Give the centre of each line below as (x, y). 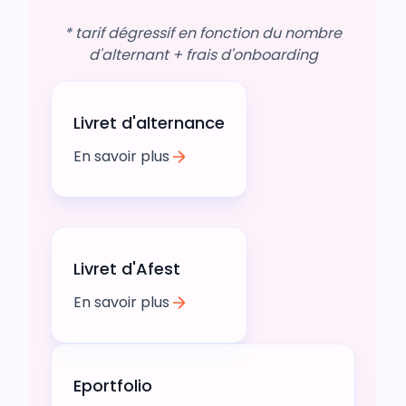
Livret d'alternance (149, 122)
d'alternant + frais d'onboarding (203, 54)
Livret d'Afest (127, 268)
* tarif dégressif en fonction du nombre (203, 33)
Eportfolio (113, 385)
